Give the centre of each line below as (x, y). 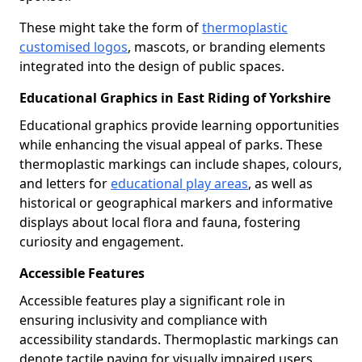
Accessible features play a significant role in (152, 301)
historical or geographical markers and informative (176, 203)
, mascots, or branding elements (227, 47)
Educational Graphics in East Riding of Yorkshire (175, 98)
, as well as (280, 183)
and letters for (65, 183)
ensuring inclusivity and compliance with (143, 320)
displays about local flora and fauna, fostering (160, 222)
